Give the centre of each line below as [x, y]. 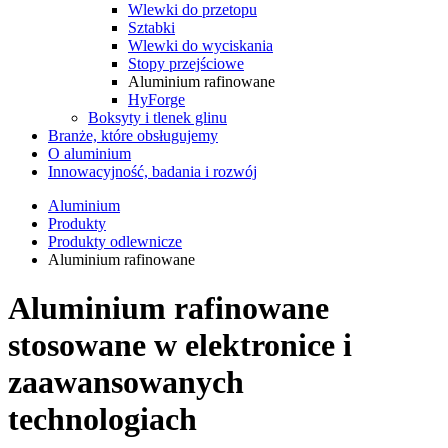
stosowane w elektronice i [180, 345]
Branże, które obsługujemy [133, 135]
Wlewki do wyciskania [200, 45]
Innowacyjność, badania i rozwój [152, 171]
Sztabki [151, 27]
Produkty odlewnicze [115, 241]
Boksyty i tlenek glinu [157, 117]
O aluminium [89, 153]
